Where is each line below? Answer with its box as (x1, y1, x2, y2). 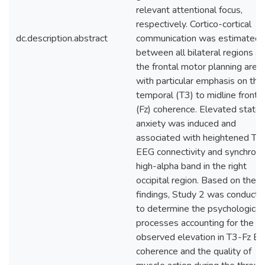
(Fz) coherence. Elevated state (136, 103, 261, 116)
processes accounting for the (136, 216, 254, 230)
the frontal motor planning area (136, 60, 262, 73)
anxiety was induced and (136, 117, 236, 130)
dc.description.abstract (16, 32, 108, 45)
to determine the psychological (136, 202, 263, 215)
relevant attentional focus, (136, 4, 243, 17)
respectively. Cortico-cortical (136, 18, 251, 31)
